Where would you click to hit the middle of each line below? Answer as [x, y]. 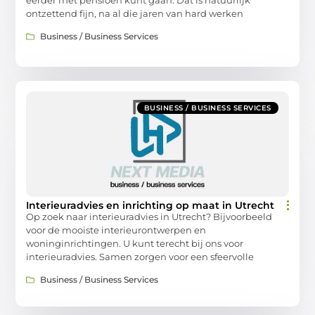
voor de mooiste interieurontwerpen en [116, 230]
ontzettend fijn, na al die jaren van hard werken [135, 13]
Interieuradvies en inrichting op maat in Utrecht [150, 206]
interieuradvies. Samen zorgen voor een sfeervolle [140, 257]
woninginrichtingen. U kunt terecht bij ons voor [135, 244]
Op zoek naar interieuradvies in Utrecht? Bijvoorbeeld [149, 217]
